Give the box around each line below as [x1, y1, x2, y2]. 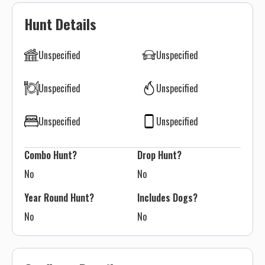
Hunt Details [24, 13, 96, 34]
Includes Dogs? [137, 190, 200, 205]
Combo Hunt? [24, 148, 77, 162]
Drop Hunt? [137, 148, 182, 162]
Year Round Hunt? [24, 190, 94, 205]
